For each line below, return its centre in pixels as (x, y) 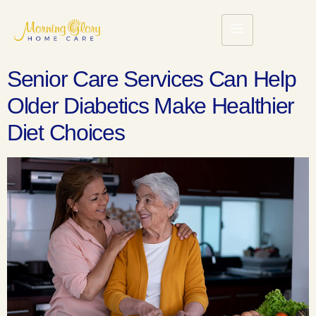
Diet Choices (66, 133)
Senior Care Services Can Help (152, 79)
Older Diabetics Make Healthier (151, 106)
